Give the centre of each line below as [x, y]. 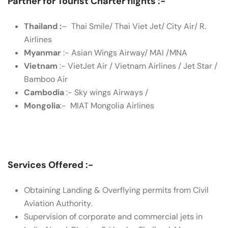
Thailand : [43, 26]
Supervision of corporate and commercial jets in [113, 217]
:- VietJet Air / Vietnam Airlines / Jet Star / [137, 66]
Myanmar [42, 53]
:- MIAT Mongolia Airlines [107, 106]
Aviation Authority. [58, 203]
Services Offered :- [50, 165]
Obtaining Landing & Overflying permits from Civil [116, 190]
